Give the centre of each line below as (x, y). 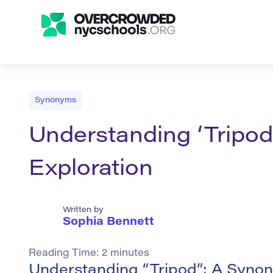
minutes (130, 254)
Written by (83, 210)
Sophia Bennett (108, 223)
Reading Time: (65, 254)
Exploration (91, 170)
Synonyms (55, 100)
